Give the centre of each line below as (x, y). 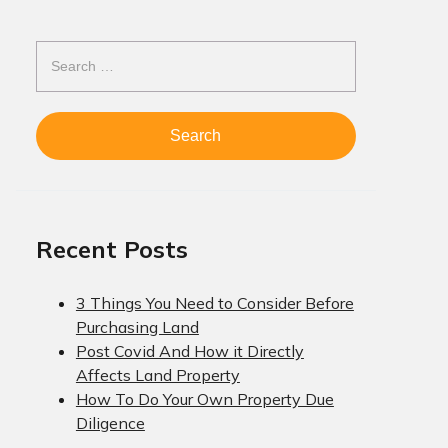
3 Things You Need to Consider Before (214, 302)
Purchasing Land (137, 326)
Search (62, 51)
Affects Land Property (157, 374)
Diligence (110, 422)
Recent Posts (111, 248)
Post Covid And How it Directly (189, 350)
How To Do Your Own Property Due (204, 398)
